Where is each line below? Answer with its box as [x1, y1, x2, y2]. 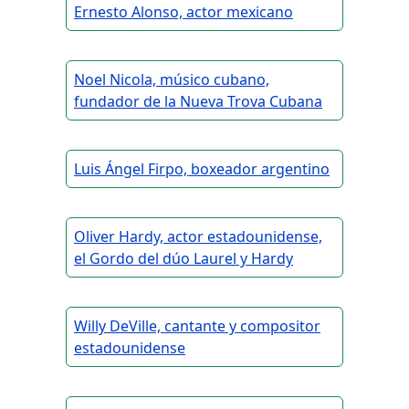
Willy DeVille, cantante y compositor [74, 316, 320, 337]
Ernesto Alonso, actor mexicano [74, 2, 293, 23]
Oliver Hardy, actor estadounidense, [74, 226, 322, 247]
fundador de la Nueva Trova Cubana [74, 91, 322, 112]
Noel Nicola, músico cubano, [74, 69, 269, 90]
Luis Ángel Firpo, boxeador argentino [74, 159, 330, 180]
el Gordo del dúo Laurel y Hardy [74, 248, 293, 269]
